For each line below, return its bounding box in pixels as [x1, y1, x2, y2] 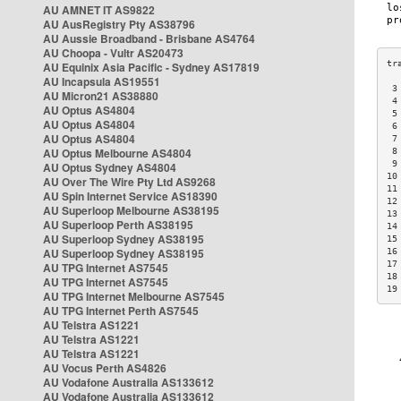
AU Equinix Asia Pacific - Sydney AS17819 [43, 59, 260, 75]
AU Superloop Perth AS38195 [43, 217, 193, 233]
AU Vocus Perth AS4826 [43, 360, 166, 376]
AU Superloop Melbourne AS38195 [43, 202, 219, 218]
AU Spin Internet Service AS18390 [43, 188, 218, 204]
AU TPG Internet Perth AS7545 [43, 303, 199, 319]
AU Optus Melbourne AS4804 [43, 145, 192, 161]
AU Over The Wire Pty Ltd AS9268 [43, 174, 216, 190]
